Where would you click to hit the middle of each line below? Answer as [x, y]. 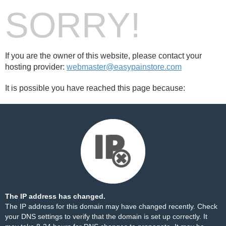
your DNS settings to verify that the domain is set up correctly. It [106, 216]
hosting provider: [36, 67]
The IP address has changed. [55, 196]
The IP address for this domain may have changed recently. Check [111, 206]
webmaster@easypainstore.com [124, 67]
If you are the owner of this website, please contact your [103, 56]
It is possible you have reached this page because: [95, 88]
